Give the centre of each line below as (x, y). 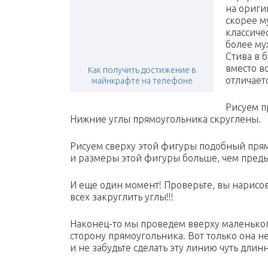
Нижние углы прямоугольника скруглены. (165, 119)
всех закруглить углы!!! (122, 197)
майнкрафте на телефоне (142, 81)
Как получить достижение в (142, 70)
